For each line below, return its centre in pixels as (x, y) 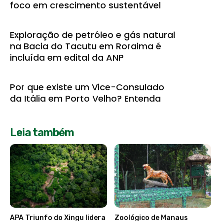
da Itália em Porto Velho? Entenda (85, 98)
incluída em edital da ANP (67, 57)
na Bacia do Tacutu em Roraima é (86, 46)
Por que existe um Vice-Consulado (87, 87)
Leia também (42, 132)
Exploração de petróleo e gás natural (92, 35)
